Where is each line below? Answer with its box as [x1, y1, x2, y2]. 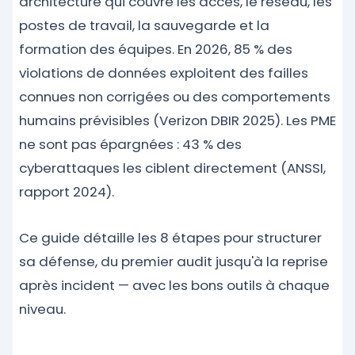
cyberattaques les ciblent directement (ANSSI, [19, 158, 326, 177]
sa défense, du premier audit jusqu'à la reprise [19, 252, 328, 271]
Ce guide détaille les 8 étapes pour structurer [19, 228, 322, 247]
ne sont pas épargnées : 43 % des [19, 135, 242, 154]
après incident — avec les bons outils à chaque [19, 276, 330, 295]
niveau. [19, 300, 66, 319]
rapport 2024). [19, 182, 114, 201]
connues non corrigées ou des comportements [19, 87, 330, 106]
